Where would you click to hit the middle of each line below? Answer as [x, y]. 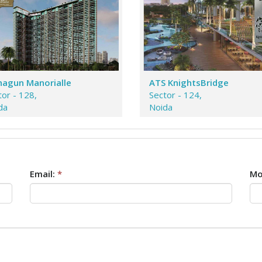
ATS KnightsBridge [189, 82]
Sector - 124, [175, 95]
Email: [44, 174]
